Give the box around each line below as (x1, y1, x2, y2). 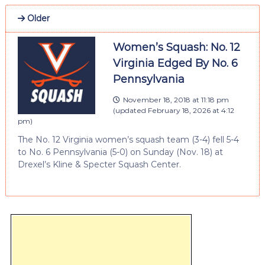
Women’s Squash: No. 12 (112, 40, 240, 54)
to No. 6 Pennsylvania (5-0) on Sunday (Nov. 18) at (17, 146, 223, 157)
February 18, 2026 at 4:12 (147, 105, 234, 115)
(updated (112, 105, 148, 115)
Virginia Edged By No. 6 (112, 56, 238, 70)
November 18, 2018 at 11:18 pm (122, 95, 229, 104)
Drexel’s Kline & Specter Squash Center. (17, 159, 181, 170)
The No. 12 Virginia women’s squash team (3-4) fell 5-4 (17, 134, 239, 145)
